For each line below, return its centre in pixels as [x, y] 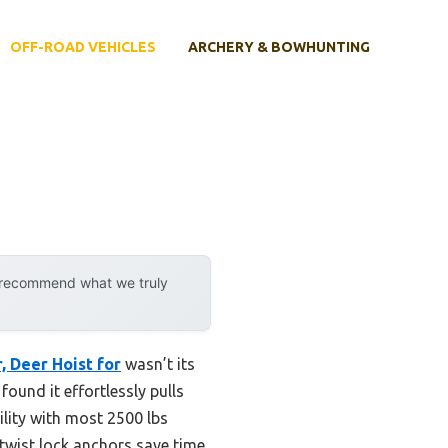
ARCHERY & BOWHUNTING [279, 47]
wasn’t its [158, 363]
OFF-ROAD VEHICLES [83, 47]
